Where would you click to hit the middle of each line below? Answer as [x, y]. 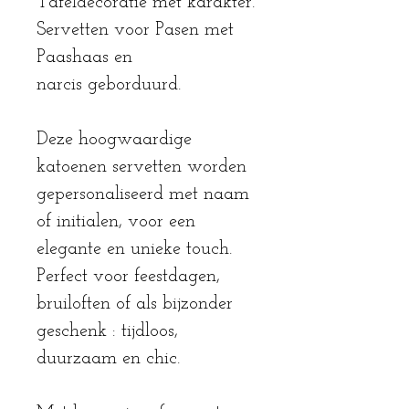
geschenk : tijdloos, [107, 332]
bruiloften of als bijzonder [135, 304]
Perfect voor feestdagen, [128, 277]
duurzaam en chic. [108, 359]
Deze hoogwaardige [114, 140]
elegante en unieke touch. [134, 250]
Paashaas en [84, 58]
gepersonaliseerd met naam [143, 195]
